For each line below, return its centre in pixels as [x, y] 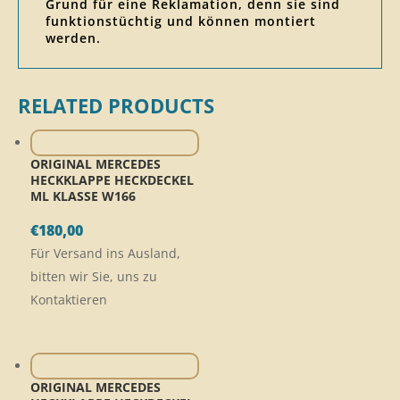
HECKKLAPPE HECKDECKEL [112, 180]
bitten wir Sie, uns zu [94, 277]
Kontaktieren [69, 300]
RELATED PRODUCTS [116, 106]
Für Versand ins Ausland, [105, 254]
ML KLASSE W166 [83, 196]
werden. [73, 38]
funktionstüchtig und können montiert [181, 21]
